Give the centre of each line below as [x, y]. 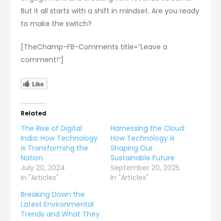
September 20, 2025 [145, 167]
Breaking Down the [53, 194]
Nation [32, 158]
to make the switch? [56, 23]
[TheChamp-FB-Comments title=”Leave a [94, 47]
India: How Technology [59, 138]
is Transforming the [55, 148]
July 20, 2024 [43, 167]
